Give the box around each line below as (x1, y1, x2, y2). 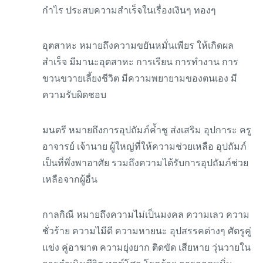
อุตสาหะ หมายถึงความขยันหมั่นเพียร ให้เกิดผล (42, 41, 234, 50)
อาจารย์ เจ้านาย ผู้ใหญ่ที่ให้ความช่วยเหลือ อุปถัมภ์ (42, 141, 247, 151)
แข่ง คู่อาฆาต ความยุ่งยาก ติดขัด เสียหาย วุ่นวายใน (42, 242, 251, 252)
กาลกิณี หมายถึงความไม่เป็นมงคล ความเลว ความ (42, 210, 249, 220)
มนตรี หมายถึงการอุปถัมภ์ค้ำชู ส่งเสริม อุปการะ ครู (42, 125, 251, 135)
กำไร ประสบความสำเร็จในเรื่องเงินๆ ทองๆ (42, 5, 216, 15)
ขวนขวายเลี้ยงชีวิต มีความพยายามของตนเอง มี (42, 73, 237, 83)
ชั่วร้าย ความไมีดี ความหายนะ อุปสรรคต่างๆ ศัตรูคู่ (42, 226, 251, 236)
